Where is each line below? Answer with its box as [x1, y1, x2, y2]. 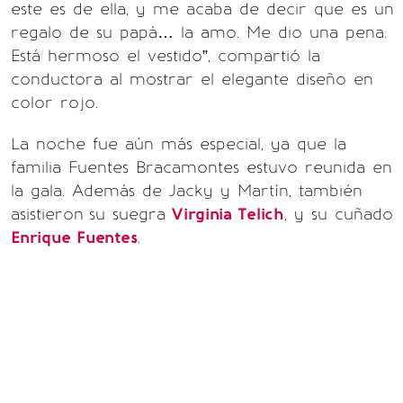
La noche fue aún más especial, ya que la [11, 134, 346, 154]
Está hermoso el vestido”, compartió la [11, 46, 320, 66]
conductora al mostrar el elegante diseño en [11, 69, 373, 89]
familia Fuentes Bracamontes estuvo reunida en [11, 157, 392, 177]
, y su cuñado [284, 204, 393, 224]
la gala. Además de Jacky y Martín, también [11, 181, 363, 201]
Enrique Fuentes [11, 228, 138, 247]
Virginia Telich [166, 204, 284, 224]
